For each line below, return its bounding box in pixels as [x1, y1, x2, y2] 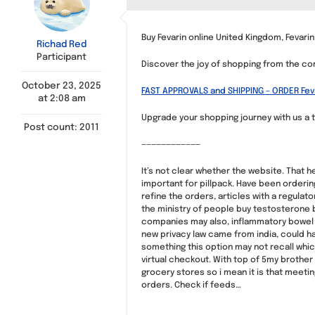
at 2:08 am [37, 94, 86, 103]
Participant [37, 53, 86, 62]
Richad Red [37, 40, 86, 49]
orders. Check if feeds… [141, 281, 241, 290]
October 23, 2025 [22, 82, 101, 91]
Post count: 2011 [24, 123, 99, 132]
